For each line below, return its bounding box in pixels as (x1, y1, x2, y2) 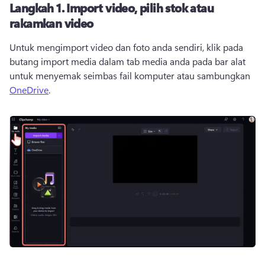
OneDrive (9, 83, 49, 96)
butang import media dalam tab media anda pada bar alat (9, 55, 245, 67)
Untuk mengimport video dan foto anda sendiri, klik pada (9, 41, 243, 53)
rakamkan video (9, 15, 93, 31)
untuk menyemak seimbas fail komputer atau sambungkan (9, 69, 253, 82)
